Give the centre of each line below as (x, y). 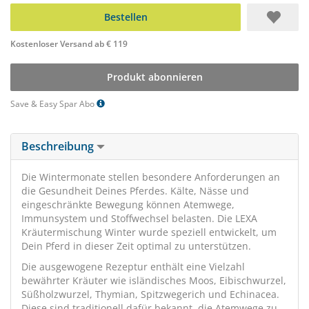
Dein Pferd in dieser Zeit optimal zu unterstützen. (136, 246)
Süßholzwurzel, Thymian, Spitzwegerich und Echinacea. (150, 294)
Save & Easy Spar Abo (53, 104)
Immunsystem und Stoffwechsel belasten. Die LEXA (139, 218)
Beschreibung (59, 146)
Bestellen (126, 17)
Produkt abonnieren (154, 77)
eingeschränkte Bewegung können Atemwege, (128, 205)
